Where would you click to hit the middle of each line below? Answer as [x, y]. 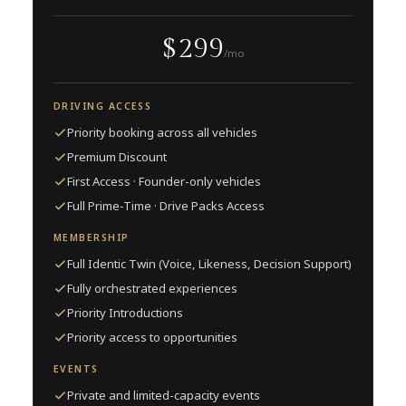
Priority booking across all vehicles [162, 133]
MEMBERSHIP [92, 238]
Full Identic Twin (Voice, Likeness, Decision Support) [209, 264]
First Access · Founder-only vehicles [164, 182]
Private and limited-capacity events [164, 396]
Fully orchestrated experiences [152, 289]
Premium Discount [117, 157]
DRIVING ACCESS [103, 106]
